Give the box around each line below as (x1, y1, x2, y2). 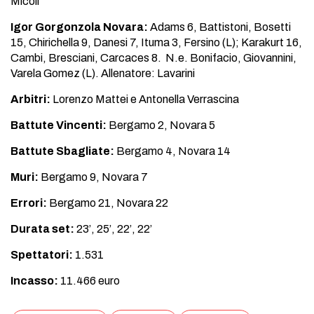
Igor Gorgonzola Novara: (11, 21, 148, 33)
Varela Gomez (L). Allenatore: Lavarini (11, 67, 195, 79)
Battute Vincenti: (11, 119, 107, 131)
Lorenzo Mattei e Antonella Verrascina (50, 93, 239, 105)
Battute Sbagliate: (11, 145, 114, 157)
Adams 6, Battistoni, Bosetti (148, 21, 291, 33)
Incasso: (11, 275, 58, 287)
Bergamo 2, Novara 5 (107, 119, 215, 131)
